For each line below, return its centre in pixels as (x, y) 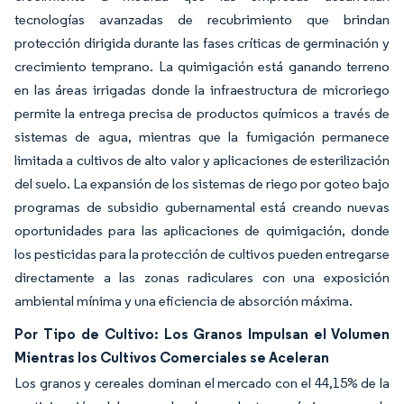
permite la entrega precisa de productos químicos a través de (202, 114)
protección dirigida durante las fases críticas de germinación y (202, 43)
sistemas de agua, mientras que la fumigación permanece (202, 137)
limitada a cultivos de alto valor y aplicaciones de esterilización (202, 161)
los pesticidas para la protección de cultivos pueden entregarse (202, 254)
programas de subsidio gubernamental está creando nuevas (202, 207)
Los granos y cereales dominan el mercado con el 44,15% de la (202, 383)
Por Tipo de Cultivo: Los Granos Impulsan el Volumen (202, 334)
